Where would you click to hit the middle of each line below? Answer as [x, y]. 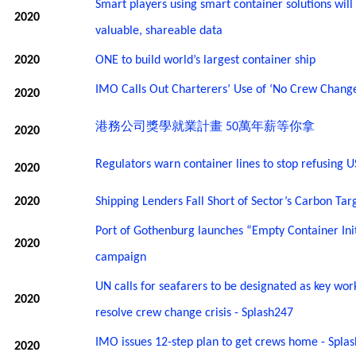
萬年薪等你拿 [277, 126]
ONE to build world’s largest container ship [205, 60]
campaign [121, 257]
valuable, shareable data [159, 31]
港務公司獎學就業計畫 [159, 126]
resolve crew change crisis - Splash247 [194, 313]
